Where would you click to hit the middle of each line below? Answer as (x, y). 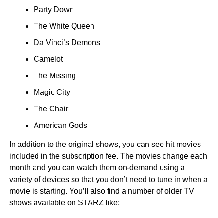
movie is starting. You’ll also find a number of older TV (101, 191)
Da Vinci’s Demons (67, 43)
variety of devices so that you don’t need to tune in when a (108, 180)
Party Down (54, 10)
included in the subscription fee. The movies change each (108, 156)
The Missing (54, 76)
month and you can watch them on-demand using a (97, 168)
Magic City (52, 92)
